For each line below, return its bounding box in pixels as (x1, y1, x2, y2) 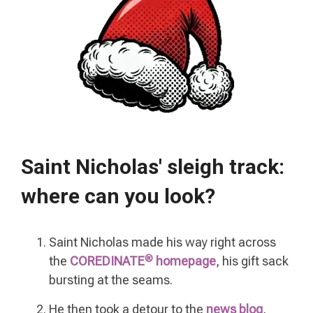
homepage (153, 254, 216, 269)
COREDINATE (70, 254, 145, 269)
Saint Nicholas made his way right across (49, 235, 276, 250)
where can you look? (21, 183, 215, 208)
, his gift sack (216, 254, 289, 269)
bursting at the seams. (49, 272, 173, 288)
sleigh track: (162, 154, 284, 179)
